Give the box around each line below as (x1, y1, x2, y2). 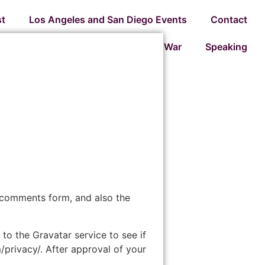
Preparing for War (102, 41, 182, 53)
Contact (211, 14, 247, 25)
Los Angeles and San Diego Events (29, 14, 187, 25)
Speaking (205, 41, 247, 53)
